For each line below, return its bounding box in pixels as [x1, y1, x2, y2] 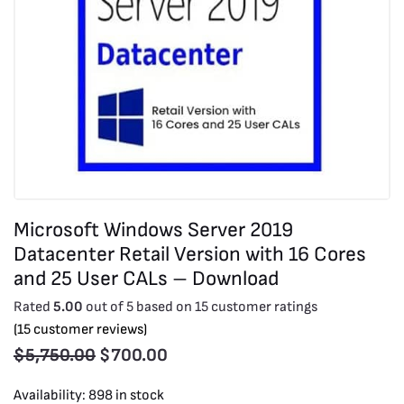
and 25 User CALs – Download [14, 267, 279, 291]
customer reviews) [31, 320, 147, 338]
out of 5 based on [83, 298, 195, 316]
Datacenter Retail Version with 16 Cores [14, 243, 366, 267]
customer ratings [208, 298, 317, 316]
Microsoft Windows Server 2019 [14, 218, 293, 243]
